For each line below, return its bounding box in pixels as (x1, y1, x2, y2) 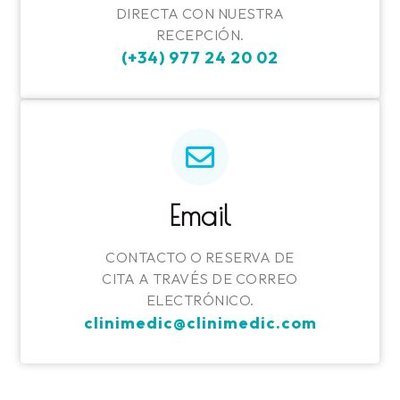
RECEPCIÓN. (155, 25, 245, 44)
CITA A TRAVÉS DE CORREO (102, 269, 298, 287)
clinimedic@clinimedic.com (83, 312, 317, 333)
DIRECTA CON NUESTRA (115, 4, 285, 22)
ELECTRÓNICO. (146, 290, 254, 309)
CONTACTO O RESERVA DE (105, 247, 295, 266)
